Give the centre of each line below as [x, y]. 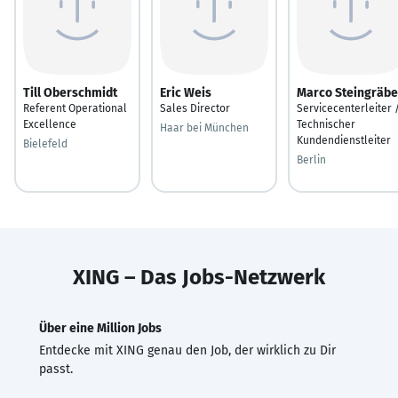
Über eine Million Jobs [100, 328]
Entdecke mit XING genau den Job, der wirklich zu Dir [187, 350]
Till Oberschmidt [70, 92]
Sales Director [195, 108]
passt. [56, 369]
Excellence [50, 124]
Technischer [326, 124]
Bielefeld [45, 143]
